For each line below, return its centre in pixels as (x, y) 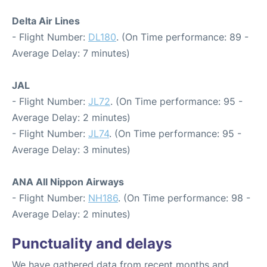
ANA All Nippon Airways (68, 182)
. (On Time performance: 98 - (184, 198)
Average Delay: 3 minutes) (71, 150)
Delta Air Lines (46, 21)
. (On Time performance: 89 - (182, 37)
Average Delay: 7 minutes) (71, 53)
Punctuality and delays (92, 243)
